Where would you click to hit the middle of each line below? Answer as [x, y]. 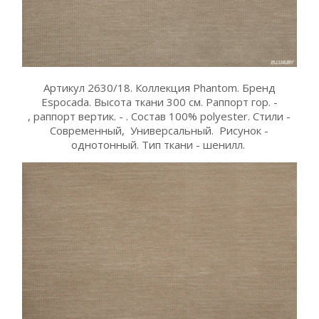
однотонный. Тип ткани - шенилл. [159, 144]
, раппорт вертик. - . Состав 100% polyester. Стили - [159, 116]
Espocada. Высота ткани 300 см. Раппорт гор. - [159, 101]
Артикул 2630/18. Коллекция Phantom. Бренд [159, 87]
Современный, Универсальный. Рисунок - [159, 130]
